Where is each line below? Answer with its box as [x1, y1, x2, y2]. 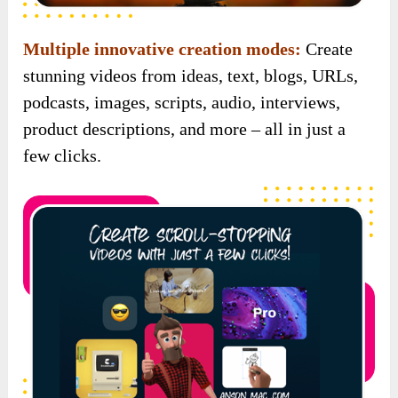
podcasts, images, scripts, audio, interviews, [23, 92, 341, 113]
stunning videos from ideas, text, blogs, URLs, [23, 66, 359, 86]
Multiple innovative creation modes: [23, 39, 302, 60]
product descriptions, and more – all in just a [23, 119, 346, 139]
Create [301, 39, 354, 60]
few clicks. [23, 146, 102, 166]
